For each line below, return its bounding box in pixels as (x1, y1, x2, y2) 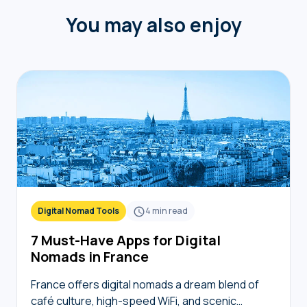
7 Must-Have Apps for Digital (31, 231, 221, 249)
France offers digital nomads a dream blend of (31, 277, 259, 292)
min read (152, 204, 188, 217)
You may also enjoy (65, 12, 242, 38)
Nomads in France (31, 247, 149, 266)
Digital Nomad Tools (38, 204, 119, 217)
